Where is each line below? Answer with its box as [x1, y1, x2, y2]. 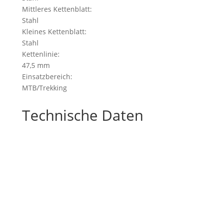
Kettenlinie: [22, 49, 60, 59]
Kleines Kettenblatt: [22, 27, 87, 36]
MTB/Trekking [22, 83, 67, 92]
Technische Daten [22, 105, 143, 125]
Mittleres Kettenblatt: [22, 4, 92, 14]
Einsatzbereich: [22, 72, 72, 81]
